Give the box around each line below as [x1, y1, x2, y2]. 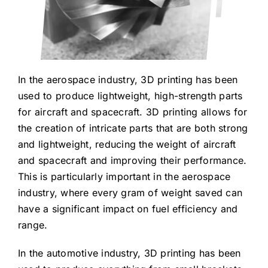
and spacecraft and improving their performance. [17, 154, 247, 166]
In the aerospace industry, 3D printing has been [17, 74, 238, 86]
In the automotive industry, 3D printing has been [17, 247, 241, 259]
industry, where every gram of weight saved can [17, 187, 243, 199]
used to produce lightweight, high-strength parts [17, 90, 243, 102]
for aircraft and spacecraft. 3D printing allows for [17, 106, 248, 118]
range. [17, 219, 48, 231]
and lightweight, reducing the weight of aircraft [17, 138, 236, 150]
